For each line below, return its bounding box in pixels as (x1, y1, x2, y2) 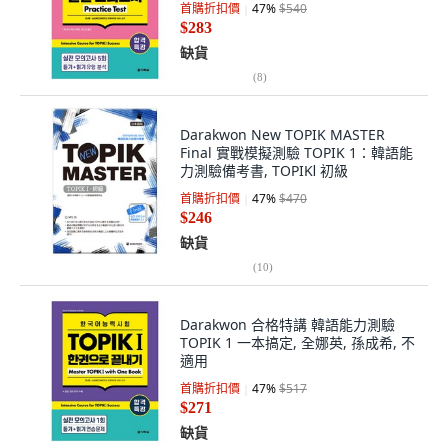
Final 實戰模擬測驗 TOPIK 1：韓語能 (180, 143, 413, 162)
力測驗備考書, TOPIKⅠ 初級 (180, 161, 348, 180)
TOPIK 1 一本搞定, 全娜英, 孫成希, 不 (180, 333, 415, 352)
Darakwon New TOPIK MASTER (180, 125, 385, 144)
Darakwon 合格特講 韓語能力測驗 (180, 315, 395, 334)
